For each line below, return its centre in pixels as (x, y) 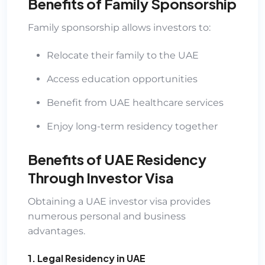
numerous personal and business (107, 216)
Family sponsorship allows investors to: (119, 27)
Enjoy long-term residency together (132, 126)
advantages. (56, 231)
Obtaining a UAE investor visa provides (119, 201)
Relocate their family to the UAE (123, 55)
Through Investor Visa (101, 177)
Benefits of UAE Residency (117, 159)
